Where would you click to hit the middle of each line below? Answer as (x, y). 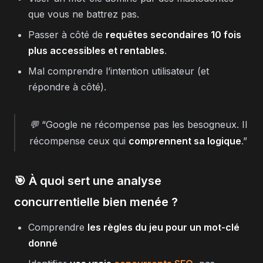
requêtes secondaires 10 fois (173, 35)
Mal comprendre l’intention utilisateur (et (119, 71)
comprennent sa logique (185, 141)
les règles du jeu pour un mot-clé (163, 227)
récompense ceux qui (79, 141)
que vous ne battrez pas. (84, 14)
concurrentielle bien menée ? (96, 202)
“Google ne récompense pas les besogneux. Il (144, 124)
